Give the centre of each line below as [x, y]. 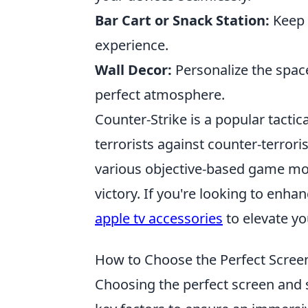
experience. [132, 45]
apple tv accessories [159, 218]
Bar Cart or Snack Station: [182, 20]
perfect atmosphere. [160, 95]
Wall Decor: [133, 70]
